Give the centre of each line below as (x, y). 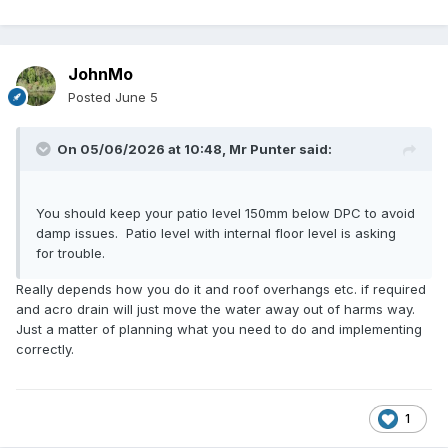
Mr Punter (262, 149)
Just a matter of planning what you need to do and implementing (219, 329)
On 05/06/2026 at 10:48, (143, 149)
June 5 (136, 97)
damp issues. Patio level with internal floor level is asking (216, 233)
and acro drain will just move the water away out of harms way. (215, 309)
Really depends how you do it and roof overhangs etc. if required (221, 289)
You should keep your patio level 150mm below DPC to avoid (225, 213)
